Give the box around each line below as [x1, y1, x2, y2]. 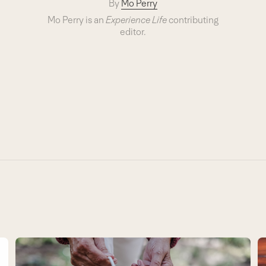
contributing [167, 14, 218, 26]
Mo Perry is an [47, 14, 106, 26]
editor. [120, 26, 146, 38]
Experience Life [106, 14, 167, 26]
